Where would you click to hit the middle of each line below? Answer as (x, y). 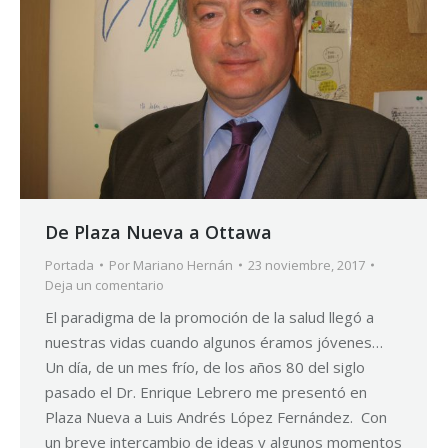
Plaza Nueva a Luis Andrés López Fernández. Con (216, 417)
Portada (69, 265)
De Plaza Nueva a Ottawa (158, 232)
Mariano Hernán (183, 265)
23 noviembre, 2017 (306, 265)
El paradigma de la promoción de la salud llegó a (209, 317)
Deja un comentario (104, 285)
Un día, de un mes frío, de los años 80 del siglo (205, 367)
